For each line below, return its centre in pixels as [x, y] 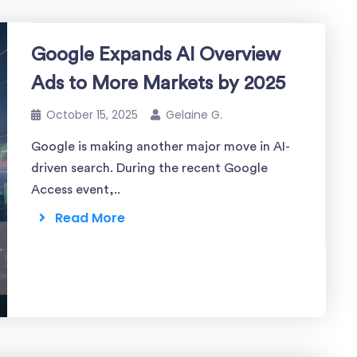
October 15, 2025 [92, 115]
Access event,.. [76, 190]
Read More [85, 218]
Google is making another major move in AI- [161, 147]
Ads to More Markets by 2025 [158, 84]
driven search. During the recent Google [149, 168]
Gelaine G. [194, 115]
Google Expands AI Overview [156, 55]
